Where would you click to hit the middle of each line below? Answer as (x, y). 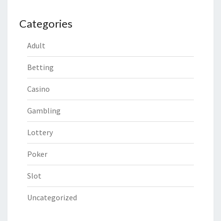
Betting (40, 67)
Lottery (40, 132)
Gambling (44, 111)
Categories (46, 24)
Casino (38, 89)
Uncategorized (52, 198)
